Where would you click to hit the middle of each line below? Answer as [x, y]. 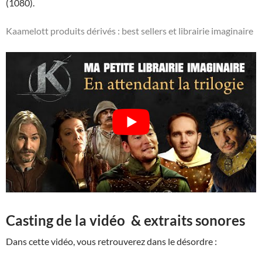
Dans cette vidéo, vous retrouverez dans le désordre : [111, 242]
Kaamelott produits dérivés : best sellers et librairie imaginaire [130, 30]
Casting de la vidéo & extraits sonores [125, 220]
